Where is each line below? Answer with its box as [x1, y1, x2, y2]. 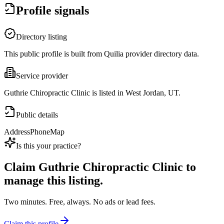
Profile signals [16, 4, 89, 17]
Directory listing [16, 32, 67, 41]
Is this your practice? [16, 141, 81, 150]
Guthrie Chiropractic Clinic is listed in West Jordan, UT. [4, 88, 180, 97]
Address [4, 127, 30, 136]
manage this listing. [4, 174, 103, 187]
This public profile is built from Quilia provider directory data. [4, 49, 199, 58]
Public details [16, 110, 58, 119]
